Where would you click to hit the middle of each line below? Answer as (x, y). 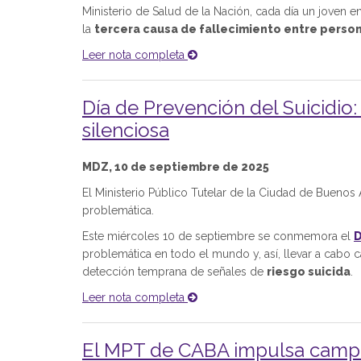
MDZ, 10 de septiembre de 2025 (176, 167)
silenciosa (126, 130)
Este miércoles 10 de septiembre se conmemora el (218, 236)
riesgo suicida (309, 272)
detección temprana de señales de (174, 272)
